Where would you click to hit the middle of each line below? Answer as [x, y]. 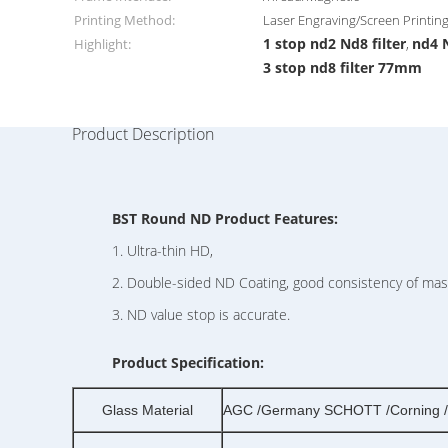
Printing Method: [124, 20]
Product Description [143, 134]
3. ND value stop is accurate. [201, 314]
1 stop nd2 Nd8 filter [335, 43]
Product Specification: [188, 362]
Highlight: [102, 44]
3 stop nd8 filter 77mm [343, 67]
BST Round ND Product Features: [225, 218]
